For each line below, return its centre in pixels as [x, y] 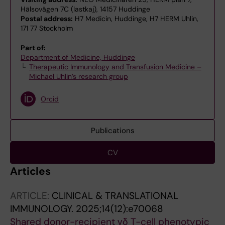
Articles [31, 171]
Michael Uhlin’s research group [78, 76]
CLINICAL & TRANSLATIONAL [115, 196]
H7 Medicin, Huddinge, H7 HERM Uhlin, [136, 19]
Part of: [33, 48]
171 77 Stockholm [47, 28]
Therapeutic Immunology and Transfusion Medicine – [115, 67]
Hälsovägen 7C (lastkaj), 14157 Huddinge [85, 9]
